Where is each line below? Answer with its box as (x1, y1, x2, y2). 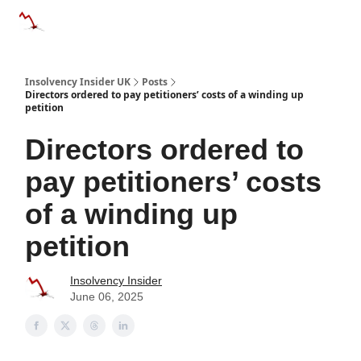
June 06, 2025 (70, 290, 143, 303)
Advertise (222, 17, 265, 31)
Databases (143, 12, 193, 26)
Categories (64, 12, 114, 26)
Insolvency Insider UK (25, 75, 131, 89)
